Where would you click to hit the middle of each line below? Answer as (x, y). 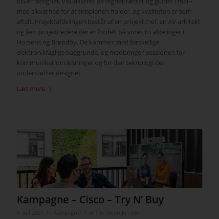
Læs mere (31, 89)
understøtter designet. (49, 73)
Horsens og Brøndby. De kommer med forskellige (88, 42)
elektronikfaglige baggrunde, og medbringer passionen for (100, 53)
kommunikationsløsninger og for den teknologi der (90, 63)
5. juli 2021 (30, 212)
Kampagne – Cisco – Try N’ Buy (90, 199)
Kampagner (67, 212)
